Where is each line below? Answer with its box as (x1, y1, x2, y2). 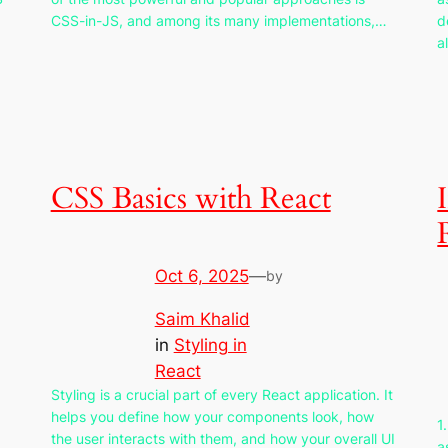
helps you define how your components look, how (50, 408, 374, 426)
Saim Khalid (154, 309, 250, 330)
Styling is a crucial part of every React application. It (50, 386, 393, 404)
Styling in (173, 335, 247, 356)
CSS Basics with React (50, 179, 331, 220)
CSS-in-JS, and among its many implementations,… (50, 11, 387, 29)
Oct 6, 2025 (154, 266, 249, 287)
